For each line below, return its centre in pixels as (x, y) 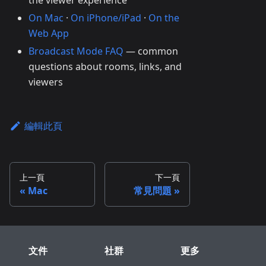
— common (151, 51)
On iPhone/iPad (106, 18)
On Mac (46, 18)
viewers (46, 82)
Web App (49, 33)
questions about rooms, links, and (105, 66)
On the (164, 18)
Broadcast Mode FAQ (76, 51)
